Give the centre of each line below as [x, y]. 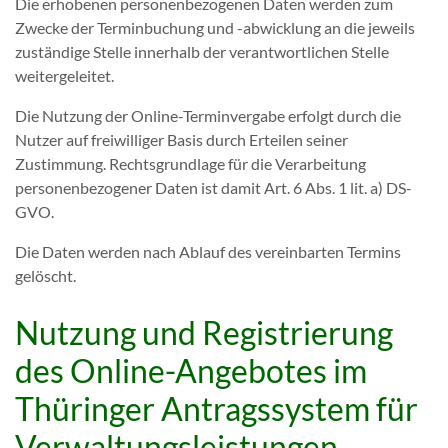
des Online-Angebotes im [191, 370]
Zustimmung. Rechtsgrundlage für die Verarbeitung [190, 163]
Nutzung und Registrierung [204, 332]
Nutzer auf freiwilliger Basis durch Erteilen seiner [181, 139]
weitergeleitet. [64, 75]
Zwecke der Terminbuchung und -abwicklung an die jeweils [215, 27]
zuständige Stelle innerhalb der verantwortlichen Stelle [202, 51]
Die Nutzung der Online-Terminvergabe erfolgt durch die [208, 115]
